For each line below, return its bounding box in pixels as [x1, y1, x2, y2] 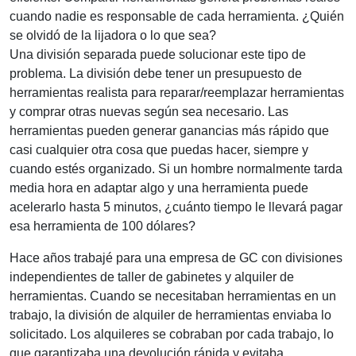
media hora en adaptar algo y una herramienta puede [10, 180, 308, 195]
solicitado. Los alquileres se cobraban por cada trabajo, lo [10, 327, 334, 341]
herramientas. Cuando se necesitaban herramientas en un [10, 288, 336, 303]
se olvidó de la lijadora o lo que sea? [10, 28, 216, 42]
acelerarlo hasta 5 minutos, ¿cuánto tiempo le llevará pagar [10, 199, 342, 214]
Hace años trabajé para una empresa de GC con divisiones [10, 250, 342, 265]
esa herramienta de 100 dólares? [10, 219, 195, 233]
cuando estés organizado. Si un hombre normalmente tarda [10, 161, 342, 176]
